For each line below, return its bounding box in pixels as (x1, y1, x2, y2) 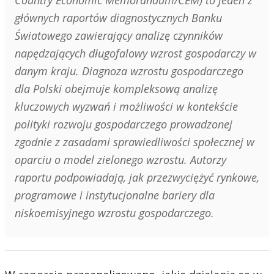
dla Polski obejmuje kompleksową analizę (15, 81, 218, 97)
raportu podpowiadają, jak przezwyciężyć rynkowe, (15, 170, 259, 185)
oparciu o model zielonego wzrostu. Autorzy (15, 152, 226, 168)
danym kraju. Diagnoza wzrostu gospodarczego (15, 64, 243, 79)
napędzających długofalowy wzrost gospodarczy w (15, 46, 256, 61)
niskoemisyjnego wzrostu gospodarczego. (15, 206, 214, 221)
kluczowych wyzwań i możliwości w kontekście (15, 99, 238, 114)
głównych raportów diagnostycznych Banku (15, 10, 222, 26)
